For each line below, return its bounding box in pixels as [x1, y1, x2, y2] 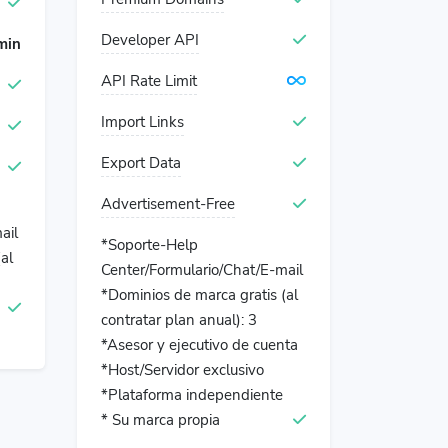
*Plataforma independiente [101, 385, 283, 405]
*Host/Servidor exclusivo [101, 360, 264, 380]
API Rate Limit [101, 71, 197, 91]
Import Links [101, 112, 184, 132]
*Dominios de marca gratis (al [101, 285, 298, 305]
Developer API [101, 30, 199, 50]
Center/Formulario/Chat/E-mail [101, 260, 303, 280]
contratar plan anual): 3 [101, 310, 257, 330]
